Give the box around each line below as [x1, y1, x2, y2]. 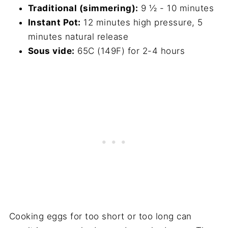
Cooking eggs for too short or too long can [9, 211, 192, 222]
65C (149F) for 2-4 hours [74, 46, 185, 56]
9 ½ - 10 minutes [138, 3, 214, 14]
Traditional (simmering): [27, 3, 138, 14]
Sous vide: [27, 46, 75, 56]
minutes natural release [27, 32, 129, 42]
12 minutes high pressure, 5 [80, 17, 203, 28]
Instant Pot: [27, 17, 81, 28]
